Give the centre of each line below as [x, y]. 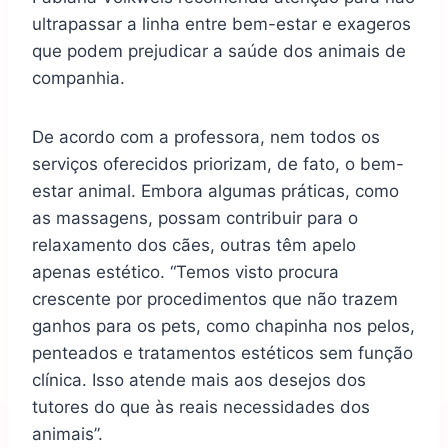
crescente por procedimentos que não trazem [215, 299]
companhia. [78, 78]
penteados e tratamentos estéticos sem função [222, 353]
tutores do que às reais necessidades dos [201, 407]
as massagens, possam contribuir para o [195, 218]
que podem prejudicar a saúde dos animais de [219, 51]
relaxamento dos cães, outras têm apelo [194, 245]
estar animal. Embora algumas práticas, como [215, 191]
